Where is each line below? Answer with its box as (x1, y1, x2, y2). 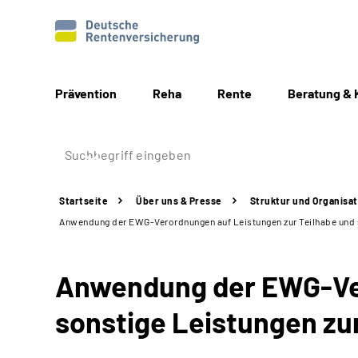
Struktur (249, 195, 292, 206)
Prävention (55, 86, 117, 101)
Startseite (59, 195, 108, 206)
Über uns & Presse (136, 195, 222, 206)
